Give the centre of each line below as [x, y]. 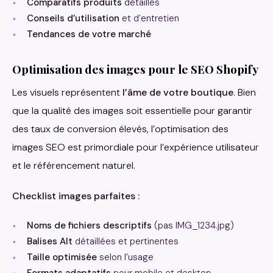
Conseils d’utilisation [73, 19]
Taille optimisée [62, 257]
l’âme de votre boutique [178, 93]
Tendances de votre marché [89, 34]
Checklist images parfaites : [76, 196]
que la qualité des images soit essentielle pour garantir [132, 111]
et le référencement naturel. [74, 166]
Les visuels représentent [67, 93]
